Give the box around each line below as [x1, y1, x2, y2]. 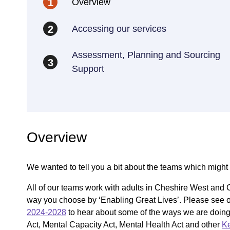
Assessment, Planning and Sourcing [72, 50, 220, 60]
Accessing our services [72, 23, 166, 34]
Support [72, 64, 104, 74]
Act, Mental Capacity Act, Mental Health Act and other [27, 220, 222, 229]
